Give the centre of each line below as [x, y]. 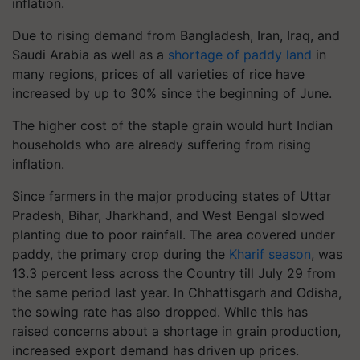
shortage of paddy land [240, 55]
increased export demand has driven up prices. [155, 350]
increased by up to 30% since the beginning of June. [172, 93]
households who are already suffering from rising [162, 145]
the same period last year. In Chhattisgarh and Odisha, [177, 292]
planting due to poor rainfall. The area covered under [174, 235]
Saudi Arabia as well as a [90, 55]
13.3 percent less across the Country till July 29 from [174, 273]
